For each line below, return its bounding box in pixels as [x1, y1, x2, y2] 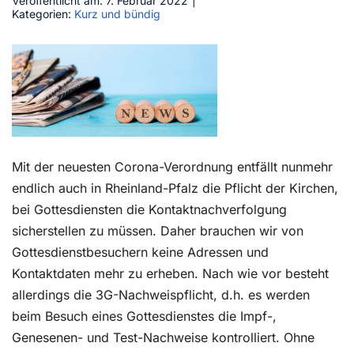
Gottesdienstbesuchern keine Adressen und [12, 244, 269, 260]
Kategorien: [12, 7, 74, 21]
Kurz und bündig [74, 7, 160, 21]
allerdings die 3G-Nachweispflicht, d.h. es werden [12, 287, 310, 303]
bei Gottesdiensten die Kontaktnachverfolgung [12, 201, 287, 217]
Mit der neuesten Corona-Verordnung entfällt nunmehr [12, 159, 333, 175]
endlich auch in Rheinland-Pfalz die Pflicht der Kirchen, [12, 180, 338, 196]
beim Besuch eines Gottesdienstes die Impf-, [12, 308, 277, 324]
